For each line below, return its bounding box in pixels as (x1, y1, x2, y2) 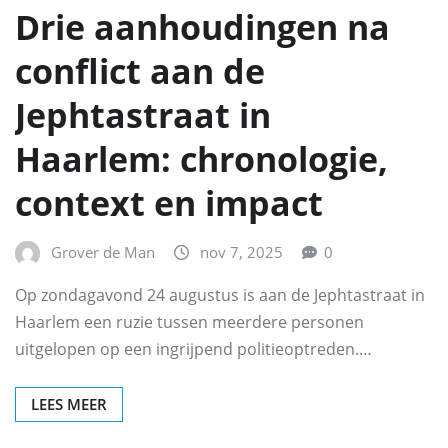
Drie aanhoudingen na (15, 3, 390, 50)
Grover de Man (51, 241, 155, 262)
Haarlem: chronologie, (15, 135, 388, 182)
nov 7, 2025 (200, 241, 283, 262)
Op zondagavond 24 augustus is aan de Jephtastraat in (15, 284, 425, 307)
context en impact (15, 179, 323, 226)
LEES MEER (31, 394, 107, 415)
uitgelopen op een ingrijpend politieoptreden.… (15, 338, 372, 361)
